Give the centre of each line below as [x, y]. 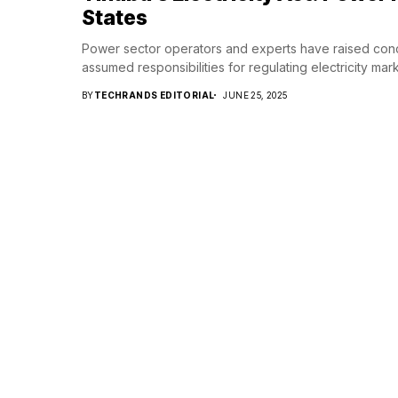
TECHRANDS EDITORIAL [154, 95]
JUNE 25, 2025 [255, 95]
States [115, 18]
